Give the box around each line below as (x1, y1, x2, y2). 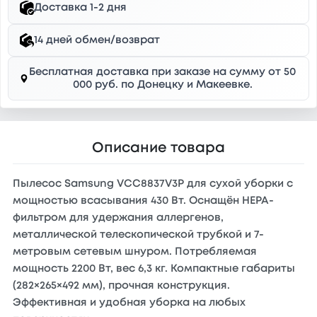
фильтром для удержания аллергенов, (13, 213, 224, 223)
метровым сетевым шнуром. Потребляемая (13, 247, 257, 257)
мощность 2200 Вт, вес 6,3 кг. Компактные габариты (13, 264, 295, 274)
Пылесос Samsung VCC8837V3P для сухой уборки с (13, 179, 293, 189)
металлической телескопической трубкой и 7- (13, 230, 264, 240)
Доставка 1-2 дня (34, 3, 127, 13)
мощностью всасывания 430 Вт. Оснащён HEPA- (13, 196, 274, 206)
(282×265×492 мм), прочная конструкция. (13, 281, 230, 291)
